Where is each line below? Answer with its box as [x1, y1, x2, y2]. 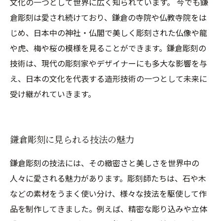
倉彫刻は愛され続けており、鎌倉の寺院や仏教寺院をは [10, 11, 207, 23]
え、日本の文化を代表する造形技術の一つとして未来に [10, 73, 207, 84]
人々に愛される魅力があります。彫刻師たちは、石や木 [10, 172, 206, 184]
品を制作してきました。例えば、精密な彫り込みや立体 [10, 203, 207, 215]
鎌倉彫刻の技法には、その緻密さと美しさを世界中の [10, 157, 199, 169]
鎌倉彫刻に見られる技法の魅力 [10, 133, 134, 146]
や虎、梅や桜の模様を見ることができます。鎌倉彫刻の [10, 42, 206, 54]
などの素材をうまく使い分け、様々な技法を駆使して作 [10, 187, 207, 199]
